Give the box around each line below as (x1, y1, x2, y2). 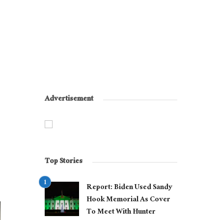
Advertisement (45, 92, 93, 107)
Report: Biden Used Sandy (86, 181, 172, 195)
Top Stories (45, 155, 82, 169)
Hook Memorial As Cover (86, 193, 170, 208)
